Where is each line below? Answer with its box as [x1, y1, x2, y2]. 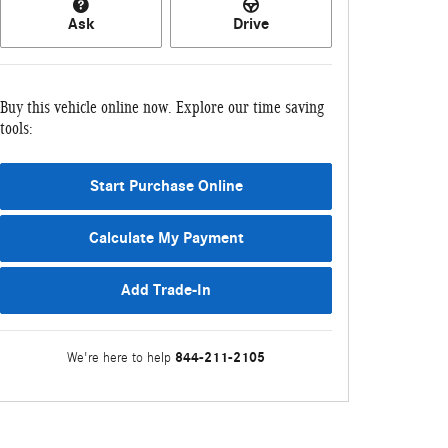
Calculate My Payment [88, 229, 244, 248]
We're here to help [67, 350, 171, 366]
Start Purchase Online [89, 177, 243, 196]
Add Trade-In [121, 281, 211, 300]
